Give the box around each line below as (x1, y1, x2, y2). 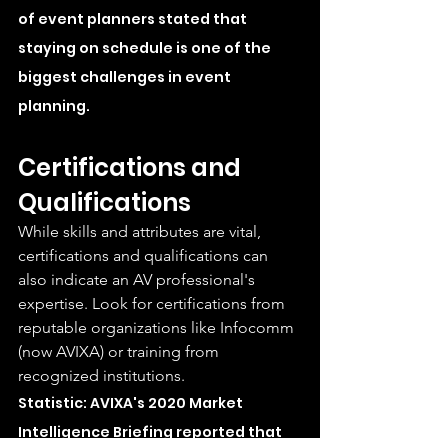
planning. (18, 95, 90, 116)
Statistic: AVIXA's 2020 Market (18, 392, 246, 413)
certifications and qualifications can (18, 245, 272, 265)
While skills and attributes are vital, (18, 221, 265, 241)
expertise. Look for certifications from (18, 293, 289, 313)
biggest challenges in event (18, 66, 234, 87)
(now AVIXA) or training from (18, 341, 223, 361)
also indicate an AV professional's (18, 269, 259, 289)
